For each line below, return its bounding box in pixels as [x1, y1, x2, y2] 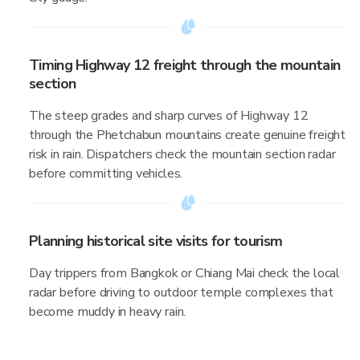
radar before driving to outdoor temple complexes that [29, 284, 333, 301]
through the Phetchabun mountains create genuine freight [29, 126, 346, 144]
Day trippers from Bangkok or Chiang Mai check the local [29, 264, 341, 282]
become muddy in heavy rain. [29, 303, 186, 321]
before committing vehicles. [29, 165, 183, 182]
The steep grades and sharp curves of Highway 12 [29, 107, 309, 125]
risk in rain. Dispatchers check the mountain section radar [29, 145, 336, 163]
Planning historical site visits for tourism [29, 231, 283, 251]
